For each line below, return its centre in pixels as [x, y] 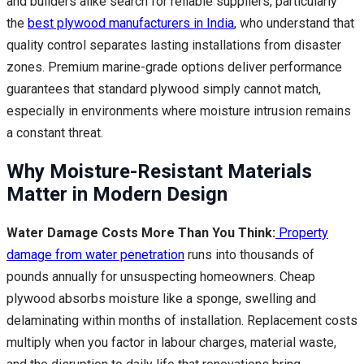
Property [302, 232]
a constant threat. [55, 132]
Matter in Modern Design [117, 194]
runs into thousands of [249, 254]
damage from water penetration [95, 254]
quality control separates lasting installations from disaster [174, 45]
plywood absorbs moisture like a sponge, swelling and [161, 298]
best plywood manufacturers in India [131, 23]
